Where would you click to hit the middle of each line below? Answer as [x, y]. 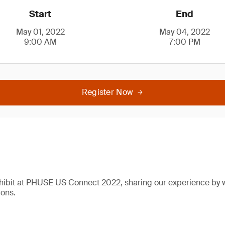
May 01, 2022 [40, 32]
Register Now [107, 92]
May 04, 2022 [185, 32]
